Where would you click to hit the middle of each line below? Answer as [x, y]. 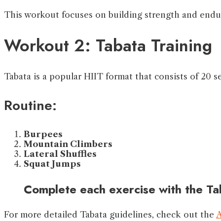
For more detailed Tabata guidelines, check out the [110, 215]
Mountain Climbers [68, 144]
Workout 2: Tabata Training [108, 45]
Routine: [30, 106]
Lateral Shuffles [60, 154]
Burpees [43, 134]
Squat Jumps [52, 164]
